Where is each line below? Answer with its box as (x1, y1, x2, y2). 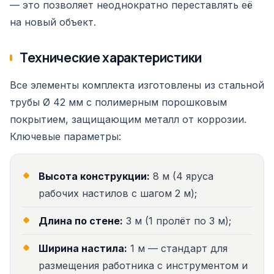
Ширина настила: (39, 242, 127, 254)
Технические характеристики (20, 49, 202, 66)
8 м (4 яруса (150, 170, 213, 182)
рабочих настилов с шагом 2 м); (39, 187, 197, 199)
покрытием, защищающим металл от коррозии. (10, 113, 246, 125)
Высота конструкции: (39, 170, 150, 182)
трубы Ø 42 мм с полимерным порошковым (10, 96, 227, 108)
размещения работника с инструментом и (39, 259, 248, 272)
